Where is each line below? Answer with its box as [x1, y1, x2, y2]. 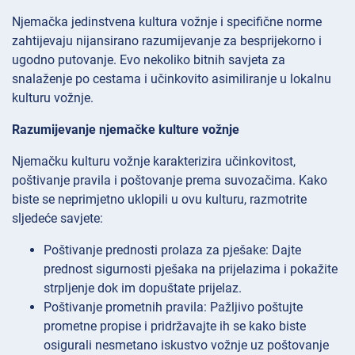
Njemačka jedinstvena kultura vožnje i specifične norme [12, 14, 322, 30]
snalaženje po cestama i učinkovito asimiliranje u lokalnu [12, 71, 331, 87]
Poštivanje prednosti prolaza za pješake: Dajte [44, 242, 301, 258]
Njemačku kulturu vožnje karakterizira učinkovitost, [12, 154, 296, 170]
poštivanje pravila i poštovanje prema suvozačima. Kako [12, 173, 327, 189]
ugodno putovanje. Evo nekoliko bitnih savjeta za [12, 52, 285, 68]
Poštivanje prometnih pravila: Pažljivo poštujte [44, 300, 303, 315]
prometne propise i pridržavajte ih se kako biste [44, 319, 306, 334]
